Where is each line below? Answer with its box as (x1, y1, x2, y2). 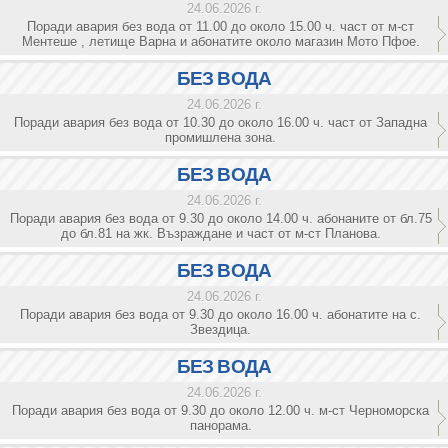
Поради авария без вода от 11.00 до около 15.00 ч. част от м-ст (27, 19, 414, 34)
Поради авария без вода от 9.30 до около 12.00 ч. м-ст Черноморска (12, 403, 429, 418)
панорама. (189, 418, 252, 433)
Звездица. (190, 322, 251, 337)
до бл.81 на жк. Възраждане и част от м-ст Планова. (60, 226, 381, 241)
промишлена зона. (165, 130, 276, 145)
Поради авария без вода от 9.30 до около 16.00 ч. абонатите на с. (20, 307, 421, 322)
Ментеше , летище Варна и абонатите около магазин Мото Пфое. (21, 34, 420, 49)
